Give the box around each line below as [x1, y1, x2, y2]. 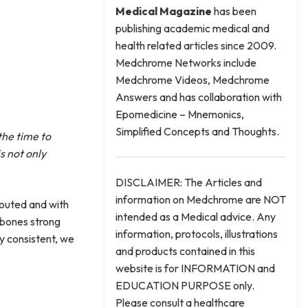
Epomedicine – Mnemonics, [115, 107, 244, 121]
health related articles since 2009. [115, 38, 276, 52]
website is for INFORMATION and [115, 261, 275, 275]
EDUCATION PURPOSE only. [115, 278, 254, 292]
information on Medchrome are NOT [115, 192, 286, 206]
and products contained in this [115, 244, 255, 258]
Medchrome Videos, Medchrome [115, 73, 269, 87]
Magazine [159, 4, 212, 18]
